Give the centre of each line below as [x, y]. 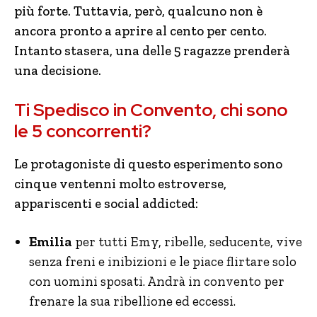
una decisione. [58, 70]
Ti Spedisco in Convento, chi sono [151, 110]
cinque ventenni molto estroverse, [120, 184]
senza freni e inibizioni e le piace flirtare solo [163, 261]
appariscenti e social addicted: [106, 203]
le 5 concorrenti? [83, 131]
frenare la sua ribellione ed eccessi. [132, 301]
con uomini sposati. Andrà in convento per [157, 281]
